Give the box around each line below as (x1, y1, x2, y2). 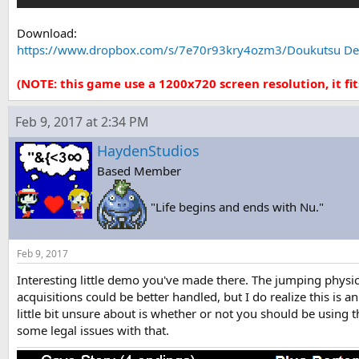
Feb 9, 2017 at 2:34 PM (15, 113, 149, 131)
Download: (17, 25, 77, 41)
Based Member (97, 163, 181, 179)
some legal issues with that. (17, 322, 169, 338)
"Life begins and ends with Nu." (151, 199, 324, 215)
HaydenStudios (97, 141, 200, 160)
